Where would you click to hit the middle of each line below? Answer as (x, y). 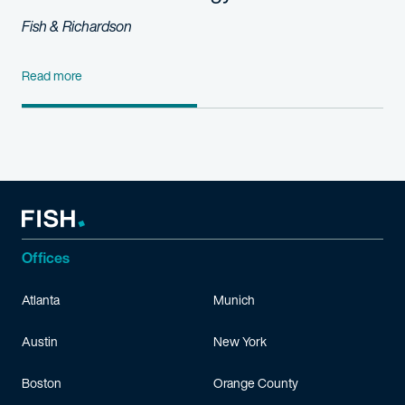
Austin (40, 341)
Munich (234, 300)
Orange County (256, 383)
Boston (42, 383)
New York (240, 341)
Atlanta (41, 300)
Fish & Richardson (77, 26)
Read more (52, 75)
